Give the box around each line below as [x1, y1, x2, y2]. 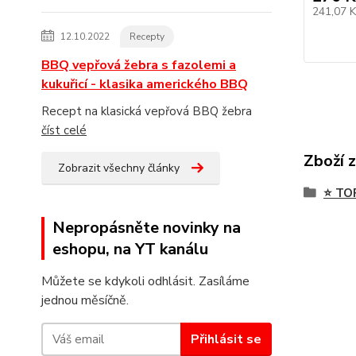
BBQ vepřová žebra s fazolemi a [41, 56, 236, 74]
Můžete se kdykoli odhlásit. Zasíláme [41, 273, 250, 290]
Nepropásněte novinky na [52, 217, 241, 238]
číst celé [41, 122, 87, 138]
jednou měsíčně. [41, 292, 129, 309]
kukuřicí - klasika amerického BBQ [41, 75, 248, 93]
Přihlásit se [190, 330, 261, 348]
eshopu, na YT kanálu [52, 238, 208, 260]
